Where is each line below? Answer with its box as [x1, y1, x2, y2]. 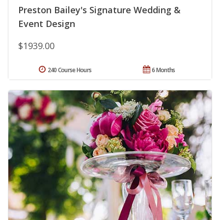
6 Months [152, 65, 175, 74]
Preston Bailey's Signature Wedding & [18, 3, 181, 16]
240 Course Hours [47, 65, 92, 74]
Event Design [18, 17, 75, 29]
